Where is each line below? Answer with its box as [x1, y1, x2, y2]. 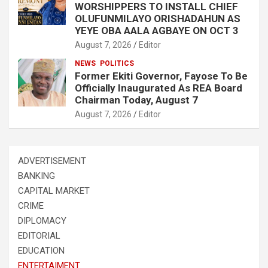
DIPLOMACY [18, 215, 66, 226]
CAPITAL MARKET [18, 185, 90, 196]
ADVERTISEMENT [18, 155, 86, 166]
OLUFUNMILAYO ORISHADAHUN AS [75, 12, 240, 25]
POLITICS [100, 59, 134, 68]
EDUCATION [18, 245, 65, 256]
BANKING [18, 170, 55, 181]
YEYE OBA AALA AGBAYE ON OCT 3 [75, 24, 239, 36]
